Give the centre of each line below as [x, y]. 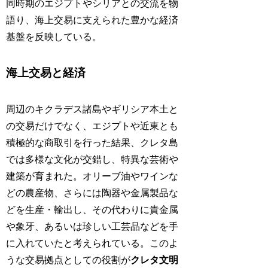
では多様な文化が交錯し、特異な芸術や [92, 159]
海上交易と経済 [46, 73]
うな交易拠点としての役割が [68, 260]
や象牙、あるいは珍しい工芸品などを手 [92, 226]
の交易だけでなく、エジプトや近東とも [92, 126]
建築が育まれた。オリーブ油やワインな [92, 176]
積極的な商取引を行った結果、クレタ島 [92, 142]
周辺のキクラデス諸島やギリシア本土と [92, 109]
